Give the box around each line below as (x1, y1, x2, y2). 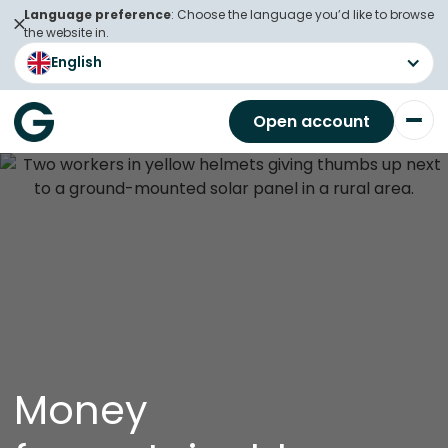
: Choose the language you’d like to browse (171, 6, 434, 23)
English (51, 52, 102, 72)
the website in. (24, 24, 109, 41)
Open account (253, 110, 370, 133)
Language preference (24, 6, 171, 23)
